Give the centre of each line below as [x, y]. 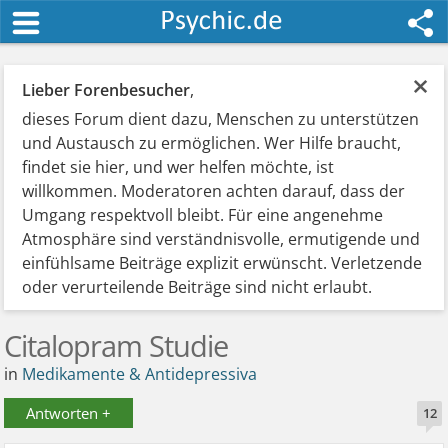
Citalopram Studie [116, 345]
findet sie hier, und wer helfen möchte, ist [178, 167]
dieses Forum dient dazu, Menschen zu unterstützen [221, 119]
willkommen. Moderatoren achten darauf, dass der [214, 191]
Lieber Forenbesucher [106, 90]
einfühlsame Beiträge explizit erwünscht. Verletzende [222, 263]
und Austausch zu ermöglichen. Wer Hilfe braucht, [212, 143]
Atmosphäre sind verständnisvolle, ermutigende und [221, 239]
